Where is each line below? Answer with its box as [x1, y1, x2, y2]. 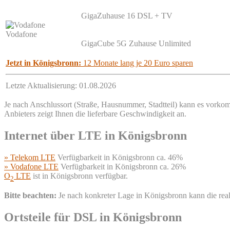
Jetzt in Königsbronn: [6, 58, 81, 67]
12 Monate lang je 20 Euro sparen [81, 58, 193, 67]
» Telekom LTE [4, 152, 55, 162]
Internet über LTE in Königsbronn [4, 128, 187, 142]
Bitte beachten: [4, 190, 56, 200]
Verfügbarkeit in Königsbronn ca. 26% [59, 162, 186, 171]
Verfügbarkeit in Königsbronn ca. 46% [55, 152, 183, 162]
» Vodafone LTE [4, 162, 59, 171]
